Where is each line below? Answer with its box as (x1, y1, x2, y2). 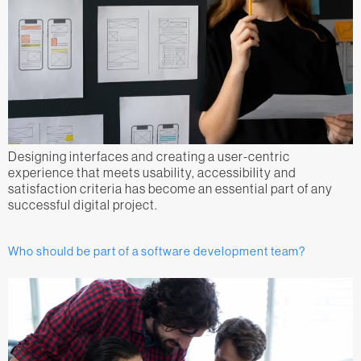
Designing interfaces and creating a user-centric (8, 149, 290, 164)
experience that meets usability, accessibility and (8, 165, 297, 180)
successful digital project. (8, 197, 158, 213)
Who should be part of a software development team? (8, 243, 305, 258)
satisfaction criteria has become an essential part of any (8, 181, 333, 197)
